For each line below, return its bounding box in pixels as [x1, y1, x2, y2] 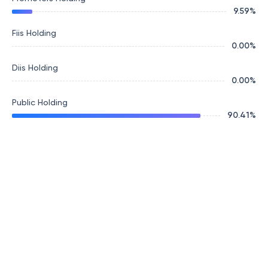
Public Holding [12, 98, 68, 107]
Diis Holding [12, 63, 58, 72]
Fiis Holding [12, 28, 56, 38]
